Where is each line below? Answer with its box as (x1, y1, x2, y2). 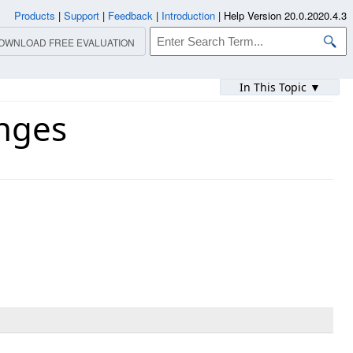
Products (14, 8, 55, 23)
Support (64, 8, 99, 23)
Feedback (108, 8, 153, 23)
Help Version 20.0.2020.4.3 (224, 8, 347, 23)
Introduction (162, 8, 215, 23)
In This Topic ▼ (239, 80, 321, 95)
